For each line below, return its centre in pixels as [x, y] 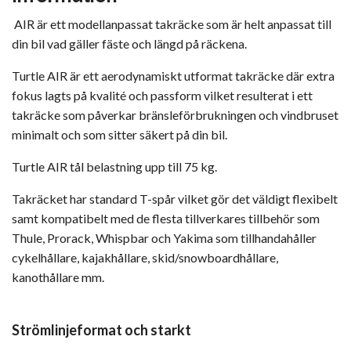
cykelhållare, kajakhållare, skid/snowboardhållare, [145, 257]
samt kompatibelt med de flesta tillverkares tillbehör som [166, 218]
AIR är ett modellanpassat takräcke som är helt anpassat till [172, 24]
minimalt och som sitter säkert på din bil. [119, 134]
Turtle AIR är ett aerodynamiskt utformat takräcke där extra [173, 75]
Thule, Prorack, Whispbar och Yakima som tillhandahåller [164, 237]
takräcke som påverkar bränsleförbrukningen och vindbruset [175, 114]
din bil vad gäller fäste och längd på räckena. [129, 43]
